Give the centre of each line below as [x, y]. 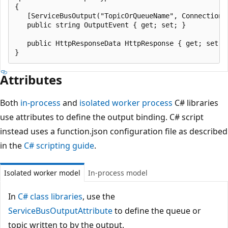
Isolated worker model [42, 173]
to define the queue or [157, 210]
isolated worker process [126, 103]
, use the [99, 196]
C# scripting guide [59, 145]
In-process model [118, 173]
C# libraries [195, 103]
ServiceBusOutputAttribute [60, 210]
